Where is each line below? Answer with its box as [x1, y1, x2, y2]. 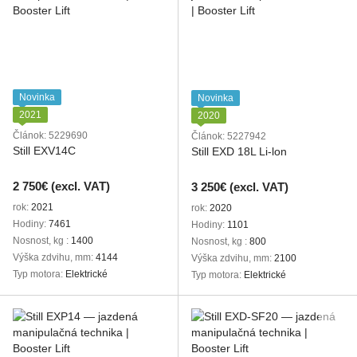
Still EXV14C [13, 144, 76, 157]
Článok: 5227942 [191, 131, 266, 142]
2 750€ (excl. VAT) [13, 179, 110, 193]
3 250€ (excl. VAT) [191, 180, 288, 194]
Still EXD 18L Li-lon [191, 145, 287, 158]
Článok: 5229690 [13, 130, 88, 141]
